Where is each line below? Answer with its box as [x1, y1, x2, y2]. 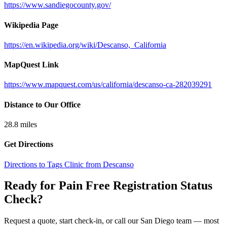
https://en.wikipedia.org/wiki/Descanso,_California [4, 40, 166, 49]
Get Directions [4, 140, 53, 149]
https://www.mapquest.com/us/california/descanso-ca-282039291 [4, 80, 212, 89]
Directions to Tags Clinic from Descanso [4, 160, 134, 169]
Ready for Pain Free [4, 179, 113, 193]
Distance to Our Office [4, 100, 81, 109]
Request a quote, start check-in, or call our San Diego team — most [4, 216, 219, 225]
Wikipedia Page [4, 20, 58, 29]
